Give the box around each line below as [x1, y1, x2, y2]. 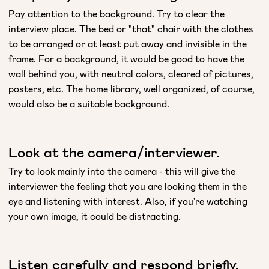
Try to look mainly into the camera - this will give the [8, 165, 235, 177]
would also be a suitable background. [8, 97, 169, 109]
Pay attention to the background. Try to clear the [8, 7, 225, 19]
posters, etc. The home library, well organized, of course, [8, 82, 255, 94]
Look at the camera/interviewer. [8, 143, 220, 160]
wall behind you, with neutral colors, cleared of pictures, [8, 67, 253, 79]
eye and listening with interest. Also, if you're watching [8, 195, 247, 207]
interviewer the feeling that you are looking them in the [8, 180, 247, 192]
